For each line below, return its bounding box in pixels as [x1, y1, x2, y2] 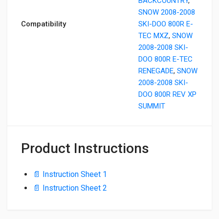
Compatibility [21, 20, 66, 28]
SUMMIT [138, 102, 165, 110]
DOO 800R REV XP [138, 90, 197, 99]
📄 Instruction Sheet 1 [33, 170, 107, 179]
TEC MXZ [138, 31, 169, 40]
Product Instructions [21, 140, 149, 156]
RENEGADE [138, 66, 174, 75]
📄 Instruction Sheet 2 [33, 183, 107, 193]
